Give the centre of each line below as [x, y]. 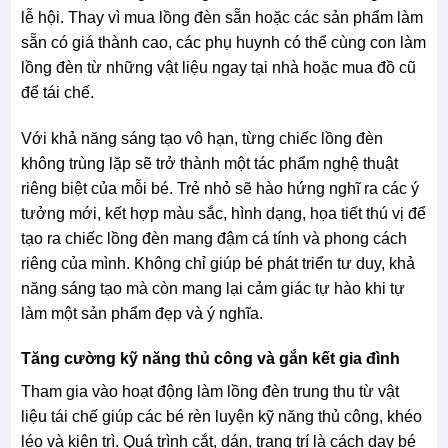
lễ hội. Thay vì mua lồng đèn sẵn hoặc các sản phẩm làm [221, 17]
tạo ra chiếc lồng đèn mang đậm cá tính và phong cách [213, 238]
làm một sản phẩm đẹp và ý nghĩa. [141, 313]
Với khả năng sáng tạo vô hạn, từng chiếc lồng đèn [201, 138]
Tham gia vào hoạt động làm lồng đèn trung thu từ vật [209, 392]
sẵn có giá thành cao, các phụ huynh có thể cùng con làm [223, 42]
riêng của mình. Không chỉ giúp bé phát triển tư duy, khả [217, 263]
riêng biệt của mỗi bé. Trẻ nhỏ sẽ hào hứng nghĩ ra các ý [219, 188]
